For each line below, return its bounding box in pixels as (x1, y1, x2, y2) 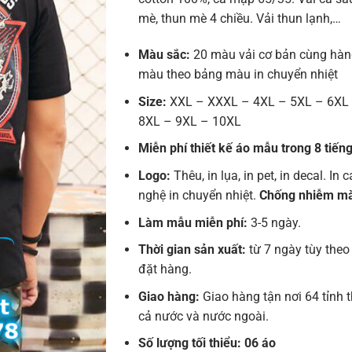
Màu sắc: (137, 47, 190, 63)
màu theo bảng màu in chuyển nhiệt (137, 67, 338, 82)
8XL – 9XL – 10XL (137, 113, 241, 129)
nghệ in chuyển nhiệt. (137, 187, 259, 203)
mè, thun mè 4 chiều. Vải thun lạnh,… (137, 11, 341, 27)
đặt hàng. (137, 262, 192, 277)
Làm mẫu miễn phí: (137, 214, 251, 230)
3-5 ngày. (250, 214, 301, 230)
